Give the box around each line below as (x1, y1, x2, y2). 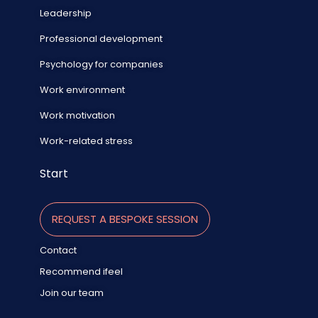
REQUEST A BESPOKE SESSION (52, 211, 198, 226)
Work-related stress (40, 133, 133, 148)
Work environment (40, 82, 125, 97)
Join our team (40, 285, 104, 300)
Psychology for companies (40, 57, 163, 71)
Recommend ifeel (40, 264, 123, 278)
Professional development (40, 31, 163, 45)
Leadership (40, 6, 92, 20)
